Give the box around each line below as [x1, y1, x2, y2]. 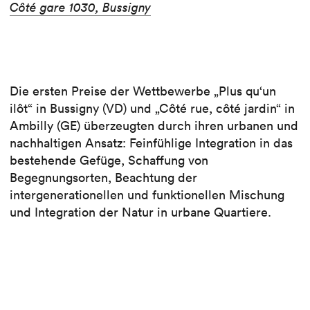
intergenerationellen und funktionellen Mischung [10, 187, 284, 203]
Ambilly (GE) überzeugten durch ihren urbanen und [10, 118, 298, 134]
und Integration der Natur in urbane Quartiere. [10, 204, 271, 221]
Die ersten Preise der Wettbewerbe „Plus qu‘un [10, 83, 276, 100]
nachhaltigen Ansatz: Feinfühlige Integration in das [10, 135, 293, 152]
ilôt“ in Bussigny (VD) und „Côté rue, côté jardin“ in [10, 100, 295, 117]
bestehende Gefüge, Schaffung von [10, 152, 208, 169]
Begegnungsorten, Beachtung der [10, 170, 197, 186]
